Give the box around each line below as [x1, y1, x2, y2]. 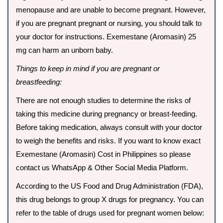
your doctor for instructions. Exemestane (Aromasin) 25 [16, 32, 196, 41]
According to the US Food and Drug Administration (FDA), [16, 182, 203, 191]
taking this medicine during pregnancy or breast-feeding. [16, 110, 197, 118]
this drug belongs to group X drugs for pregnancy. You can [16, 195, 204, 204]
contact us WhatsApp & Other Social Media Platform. [16, 163, 188, 172]
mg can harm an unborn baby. [16, 46, 113, 55]
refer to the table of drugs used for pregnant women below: [16, 209, 204, 218]
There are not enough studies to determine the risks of [16, 96, 191, 105]
